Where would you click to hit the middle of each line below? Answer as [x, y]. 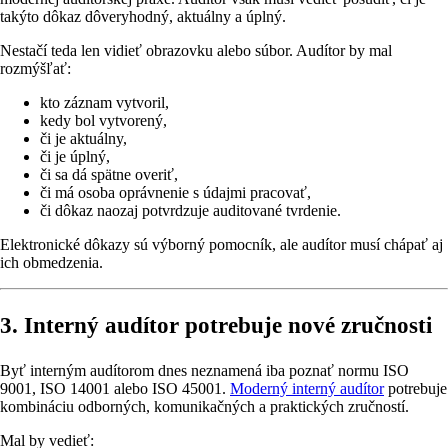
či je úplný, [75, 157]
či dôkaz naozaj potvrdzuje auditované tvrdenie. [190, 211]
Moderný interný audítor [307, 389]
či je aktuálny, [83, 139]
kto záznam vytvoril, [104, 103]
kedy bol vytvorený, [103, 121]
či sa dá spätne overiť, [109, 175]
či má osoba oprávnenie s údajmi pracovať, [175, 193]
